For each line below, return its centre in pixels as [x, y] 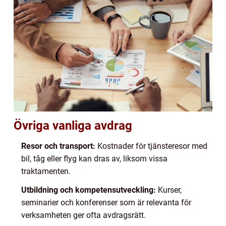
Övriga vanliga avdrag [73, 126]
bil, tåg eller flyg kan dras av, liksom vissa [94, 159]
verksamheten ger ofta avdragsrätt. [83, 215]
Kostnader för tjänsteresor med [151, 146]
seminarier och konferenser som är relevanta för [106, 203]
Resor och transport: [58, 146]
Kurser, [169, 190]
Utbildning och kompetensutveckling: [89, 190]
